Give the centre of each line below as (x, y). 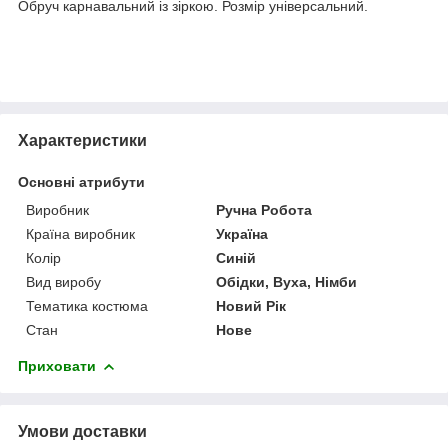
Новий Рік (251, 305)
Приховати (57, 365)
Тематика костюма (87, 305)
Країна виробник (80, 233)
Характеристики (82, 140)
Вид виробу (63, 281)
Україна (242, 233)
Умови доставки (82, 431)
